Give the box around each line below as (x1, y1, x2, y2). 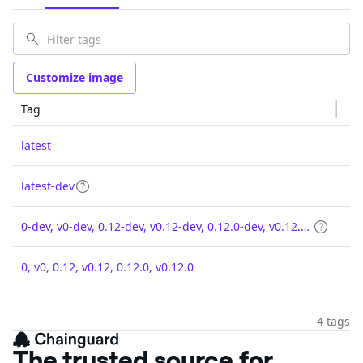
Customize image (26, 70, 123, 85)
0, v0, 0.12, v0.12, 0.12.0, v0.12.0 (21, 259, 194, 275)
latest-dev (21, 177, 75, 194)
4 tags (317, 314, 350, 329)
